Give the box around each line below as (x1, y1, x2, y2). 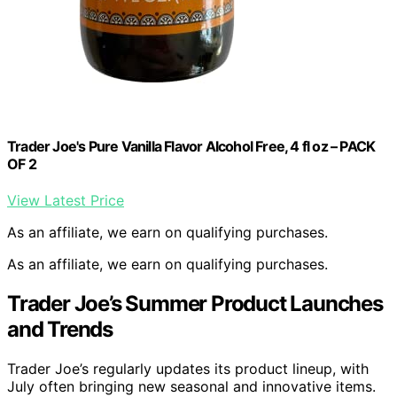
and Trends (7, 316, 113, 343)
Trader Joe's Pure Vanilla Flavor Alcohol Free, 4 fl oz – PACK (7, 137, 376, 156)
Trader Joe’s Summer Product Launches (7, 291, 383, 317)
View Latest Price (7, 191, 124, 210)
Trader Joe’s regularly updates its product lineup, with (7, 360, 369, 378)
